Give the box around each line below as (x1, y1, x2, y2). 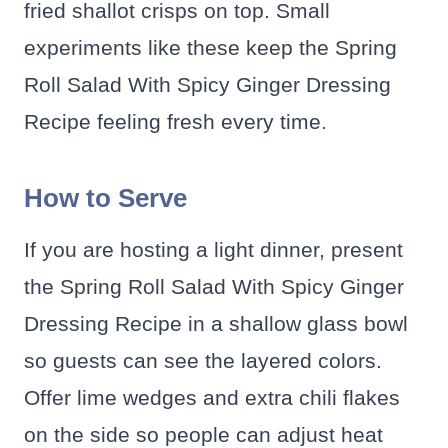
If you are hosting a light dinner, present (24, 238, 403, 262)
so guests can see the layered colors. (24, 349, 382, 373)
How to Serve (24, 183, 187, 214)
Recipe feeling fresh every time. (24, 110, 327, 134)
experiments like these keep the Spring (24, 36, 397, 60)
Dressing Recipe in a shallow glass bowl (24, 312, 408, 336)
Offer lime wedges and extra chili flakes (24, 386, 400, 410)
